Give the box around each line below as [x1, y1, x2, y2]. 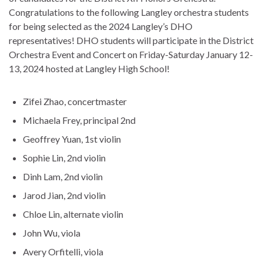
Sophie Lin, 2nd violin [23, 151, 106, 163]
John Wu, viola [23, 227, 80, 238]
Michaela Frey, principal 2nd [23, 114, 136, 126]
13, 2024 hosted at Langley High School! [9, 62, 170, 74]
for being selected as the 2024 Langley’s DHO [9, 20, 193, 32]
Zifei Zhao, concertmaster [23, 95, 127, 107]
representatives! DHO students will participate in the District [9, 34, 254, 46]
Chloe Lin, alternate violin [23, 208, 123, 220]
